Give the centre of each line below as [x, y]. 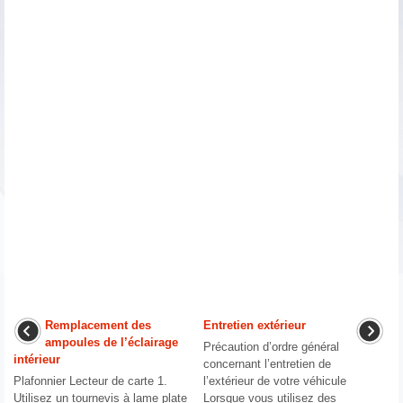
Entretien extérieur [255, 326]
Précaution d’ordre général [272, 347]
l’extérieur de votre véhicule [275, 381]
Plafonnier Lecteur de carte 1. [90, 381]
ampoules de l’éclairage [112, 343]
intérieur [37, 360]
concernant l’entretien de [268, 364]
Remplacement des [98, 326]
